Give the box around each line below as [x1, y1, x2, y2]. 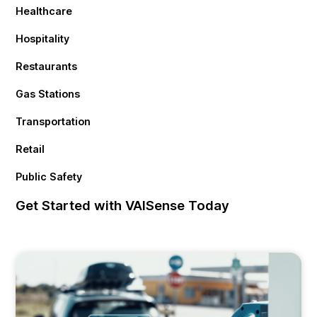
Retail [16, 143, 45, 156]
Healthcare [16, 5, 73, 18]
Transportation [16, 115, 91, 128]
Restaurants [16, 60, 78, 73]
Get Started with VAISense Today [16, 197, 230, 214]
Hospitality [16, 33, 70, 45]
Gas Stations [16, 88, 81, 100]
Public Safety [16, 171, 83, 183]
